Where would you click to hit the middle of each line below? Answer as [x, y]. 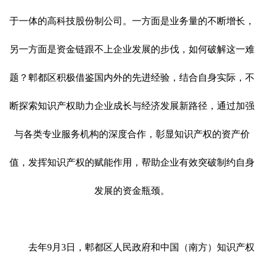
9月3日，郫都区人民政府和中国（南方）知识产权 [151, 247]
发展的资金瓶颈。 [132, 190]
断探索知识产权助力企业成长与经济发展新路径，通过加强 [132, 105]
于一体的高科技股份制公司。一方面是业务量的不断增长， [132, 21]
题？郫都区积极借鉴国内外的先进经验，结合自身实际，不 [132, 77]
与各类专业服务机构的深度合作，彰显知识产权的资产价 [132, 134]
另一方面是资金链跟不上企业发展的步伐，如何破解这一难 [132, 49]
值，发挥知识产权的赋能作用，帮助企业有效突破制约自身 [132, 162]
